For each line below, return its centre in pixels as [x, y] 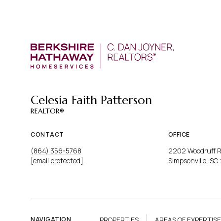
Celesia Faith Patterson [91, 100]
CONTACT [47, 135]
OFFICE [179, 135]
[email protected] [57, 161]
